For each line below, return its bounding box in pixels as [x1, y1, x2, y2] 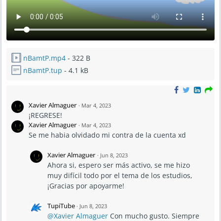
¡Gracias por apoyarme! [47, 181, 124, 190]
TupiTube [47, 201, 76, 210]
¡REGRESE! [29, 110, 62, 120]
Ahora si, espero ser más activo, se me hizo [47, 160, 190, 170]
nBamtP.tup [23, 65, 62, 75]
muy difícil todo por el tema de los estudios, [47, 170, 192, 180]
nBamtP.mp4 [23, 53, 66, 63]
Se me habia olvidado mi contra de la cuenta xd [29, 130, 186, 140]
